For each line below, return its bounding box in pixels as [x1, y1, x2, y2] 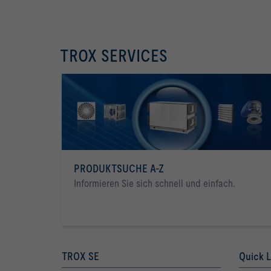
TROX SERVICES [60, 46, 168, 66]
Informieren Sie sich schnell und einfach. [74, 177, 235, 189]
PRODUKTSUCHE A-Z [74, 162, 164, 175]
